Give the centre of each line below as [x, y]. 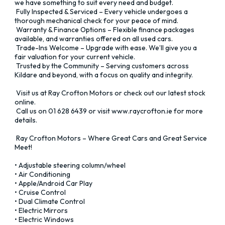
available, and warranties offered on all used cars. [94, 39]
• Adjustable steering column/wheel [70, 165]
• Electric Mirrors [41, 210]
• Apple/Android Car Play [53, 183]
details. [26, 120]
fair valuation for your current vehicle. [76, 57]
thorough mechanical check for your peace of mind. [97, 21]
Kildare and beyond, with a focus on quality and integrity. [104, 75]
